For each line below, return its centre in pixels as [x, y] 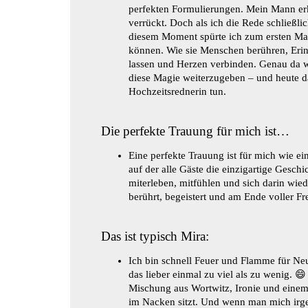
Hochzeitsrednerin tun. [177, 91]
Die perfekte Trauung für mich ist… [195, 131]
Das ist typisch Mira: [155, 236]
